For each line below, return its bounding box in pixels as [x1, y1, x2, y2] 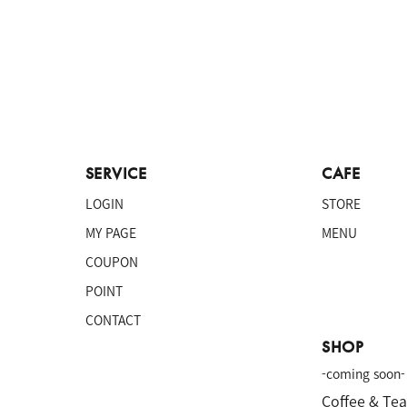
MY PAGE [84, 223, 136, 242]
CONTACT [84, 311, 141, 329]
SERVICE [84, 164, 147, 184]
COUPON [84, 253, 138, 271]
